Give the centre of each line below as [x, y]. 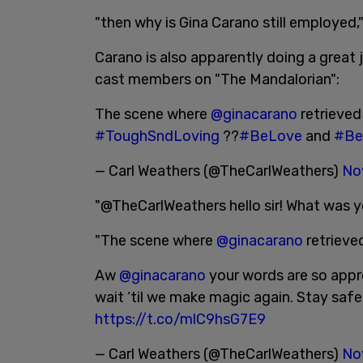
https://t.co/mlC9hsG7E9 [180, 319]
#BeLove [271, 136]
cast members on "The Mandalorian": [217, 79]
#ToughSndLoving [157, 136]
